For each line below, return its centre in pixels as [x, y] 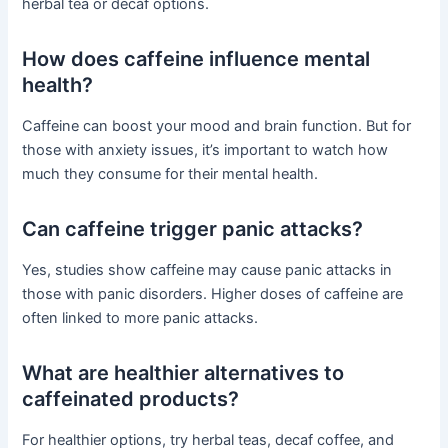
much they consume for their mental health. [170, 174]
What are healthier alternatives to [183, 373]
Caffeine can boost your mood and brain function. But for [217, 126]
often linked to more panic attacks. [140, 318]
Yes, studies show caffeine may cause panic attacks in [207, 270]
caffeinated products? [131, 399]
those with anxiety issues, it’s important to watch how [205, 150]
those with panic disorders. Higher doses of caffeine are [213, 294]
